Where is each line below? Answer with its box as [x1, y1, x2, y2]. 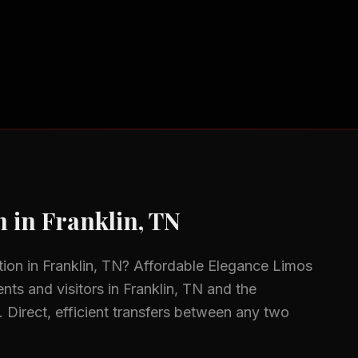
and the [203, 280, 257, 297]
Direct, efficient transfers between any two [7, 304, 289, 320]
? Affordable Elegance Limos [122, 257, 312, 274]
